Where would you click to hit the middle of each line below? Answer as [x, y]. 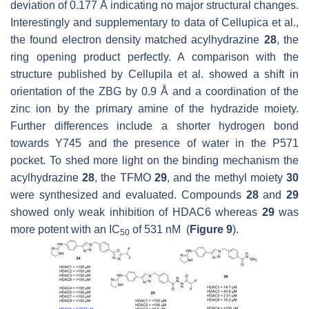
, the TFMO [124, 178]
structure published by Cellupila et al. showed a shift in [154, 74]
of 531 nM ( [160, 230]
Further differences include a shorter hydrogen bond [154, 126]
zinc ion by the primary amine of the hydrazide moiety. [154, 109]
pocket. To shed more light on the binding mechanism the [154, 161]
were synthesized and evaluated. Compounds [128, 195]
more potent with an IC [65, 230]
